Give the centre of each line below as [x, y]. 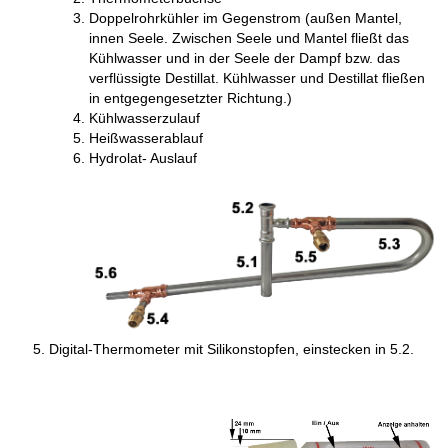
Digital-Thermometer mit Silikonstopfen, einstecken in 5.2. [232, 348]
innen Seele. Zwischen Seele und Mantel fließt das [249, 38]
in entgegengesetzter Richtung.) [191, 98]
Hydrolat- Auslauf [143, 158]
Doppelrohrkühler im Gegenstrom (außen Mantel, [246, 18]
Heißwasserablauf [146, 138]
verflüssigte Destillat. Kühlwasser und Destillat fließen [257, 78]
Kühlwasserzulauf [145, 118]
